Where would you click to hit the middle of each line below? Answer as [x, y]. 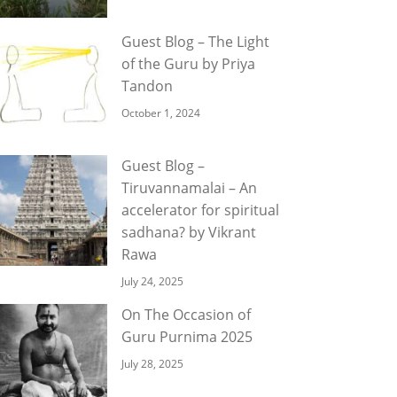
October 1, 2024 [161, 113]
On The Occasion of [186, 315]
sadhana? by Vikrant [189, 232]
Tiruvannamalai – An [189, 188]
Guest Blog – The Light [195, 42]
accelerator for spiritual [200, 210]
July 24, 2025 [152, 281]
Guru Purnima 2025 [187, 337]
